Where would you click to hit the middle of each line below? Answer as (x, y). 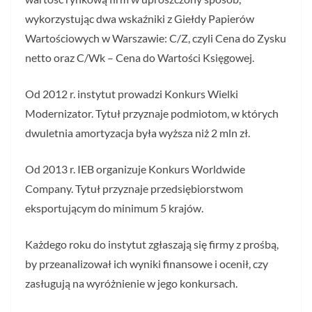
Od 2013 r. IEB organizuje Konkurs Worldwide (135, 169)
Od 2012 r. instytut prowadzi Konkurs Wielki (132, 93)
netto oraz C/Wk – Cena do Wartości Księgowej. (140, 57)
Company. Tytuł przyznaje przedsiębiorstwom (134, 188)
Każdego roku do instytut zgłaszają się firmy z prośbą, (152, 244)
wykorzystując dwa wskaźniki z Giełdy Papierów (140, 18)
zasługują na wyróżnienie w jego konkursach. (131, 283)
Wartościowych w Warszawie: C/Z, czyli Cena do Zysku (156, 38)
